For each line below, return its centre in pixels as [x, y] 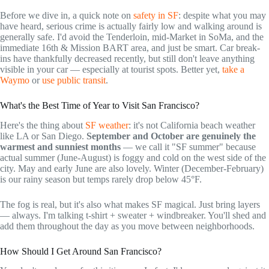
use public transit [74, 80]
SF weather [107, 125]
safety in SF [156, 15]
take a [233, 69]
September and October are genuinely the [171, 136]
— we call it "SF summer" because [188, 147]
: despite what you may [222, 15]
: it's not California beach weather [192, 125]
